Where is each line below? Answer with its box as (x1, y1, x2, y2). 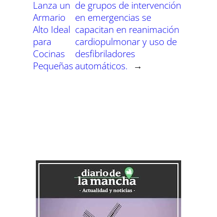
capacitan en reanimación (75, 23, 179, 35)
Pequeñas (33, 59, 73, 72)
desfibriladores (75, 47, 135, 60)
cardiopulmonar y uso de (75, 35, 177, 47)
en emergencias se (75, 11, 151, 23)
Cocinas (33, 47, 65, 60)
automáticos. (75, 59, 128, 72)
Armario (33, 11, 65, 23)
